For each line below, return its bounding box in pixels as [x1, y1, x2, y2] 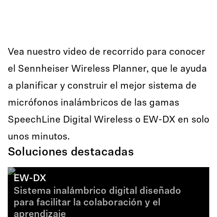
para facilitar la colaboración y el [14, 198, 160, 208]
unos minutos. [8, 132, 70, 142]
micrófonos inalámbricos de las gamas [8, 98, 179, 108]
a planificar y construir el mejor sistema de [8, 81, 197, 91]
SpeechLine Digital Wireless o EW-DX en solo [8, 115, 209, 125]
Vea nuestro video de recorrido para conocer [8, 47, 205, 57]
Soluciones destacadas [8, 147, 134, 158]
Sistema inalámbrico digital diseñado [14, 186, 181, 196]
